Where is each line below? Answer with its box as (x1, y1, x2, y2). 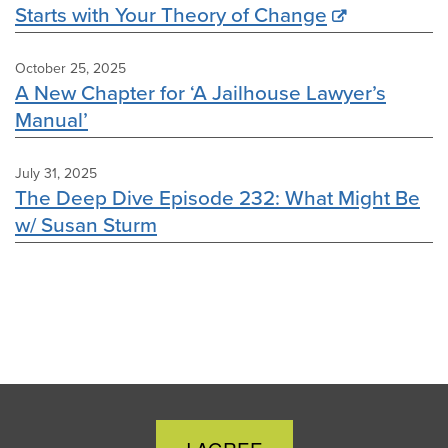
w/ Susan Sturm (15, 210, 157, 240)
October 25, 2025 (15, 58, 126, 80)
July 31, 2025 (15, 163, 97, 185)
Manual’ (15, 105, 88, 135)
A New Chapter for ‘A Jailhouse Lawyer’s (15, 78, 386, 108)
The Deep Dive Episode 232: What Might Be (15, 183, 420, 213)
